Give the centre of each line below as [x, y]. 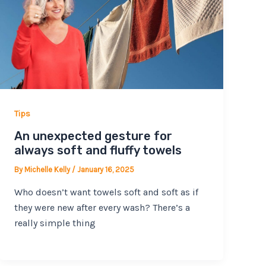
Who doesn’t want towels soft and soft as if [107, 192]
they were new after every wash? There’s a [102, 207]
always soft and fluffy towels [98, 151]
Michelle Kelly [48, 170]
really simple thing [55, 223]
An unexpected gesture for [94, 136]
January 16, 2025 [106, 170]
